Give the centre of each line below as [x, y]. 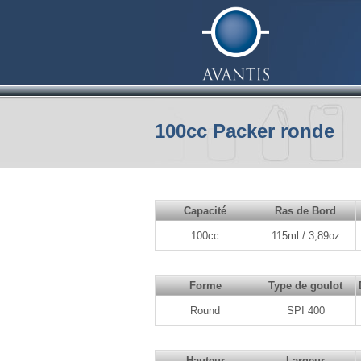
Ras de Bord [305, 211]
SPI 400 [305, 311]
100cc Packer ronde [245, 131]
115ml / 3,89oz [305, 236]
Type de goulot [305, 286]
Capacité [205, 211]
